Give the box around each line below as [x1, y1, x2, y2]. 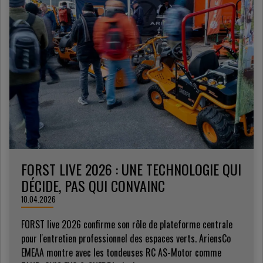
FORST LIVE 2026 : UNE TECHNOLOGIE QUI [21, 159, 241, 180]
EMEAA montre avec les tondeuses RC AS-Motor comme [21, 245, 221, 259]
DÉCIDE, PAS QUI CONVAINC [21, 175, 165, 196]
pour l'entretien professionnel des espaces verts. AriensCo [21, 231, 231, 245]
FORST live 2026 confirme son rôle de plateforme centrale [21, 217, 232, 231]
